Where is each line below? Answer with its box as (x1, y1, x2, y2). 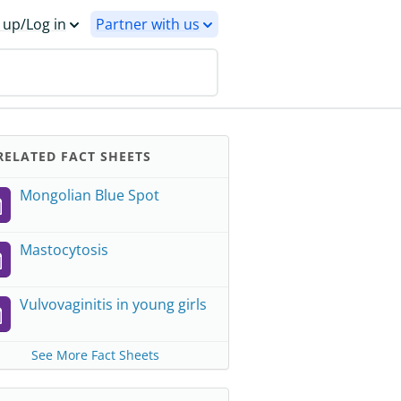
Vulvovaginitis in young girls (20, 294, 207, 314)
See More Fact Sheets (30, 346, 159, 363)
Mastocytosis (20, 240, 108, 260)
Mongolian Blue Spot (20, 185, 159, 205)
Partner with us (96, 14, 200, 34)
